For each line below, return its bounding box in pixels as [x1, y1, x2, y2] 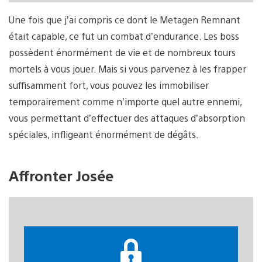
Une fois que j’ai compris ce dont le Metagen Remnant [9, 13, 240, 26]
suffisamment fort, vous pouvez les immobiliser [9, 79, 209, 92]
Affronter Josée [9, 166, 113, 185]
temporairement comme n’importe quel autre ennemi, [9, 95, 242, 108]
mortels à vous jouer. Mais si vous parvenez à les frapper [9, 63, 246, 75]
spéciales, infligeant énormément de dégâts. [9, 128, 199, 141]
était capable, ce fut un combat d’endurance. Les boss [9, 30, 239, 43]
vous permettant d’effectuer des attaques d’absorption [9, 112, 245, 125]
